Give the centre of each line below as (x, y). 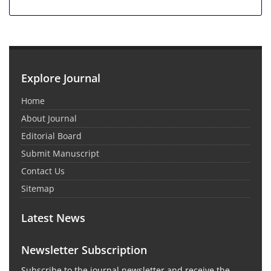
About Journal (49, 119)
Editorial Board (51, 136)
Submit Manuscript (60, 154)
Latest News (53, 218)
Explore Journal (61, 78)
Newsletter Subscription (84, 250)
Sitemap (38, 189)
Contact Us (43, 171)
